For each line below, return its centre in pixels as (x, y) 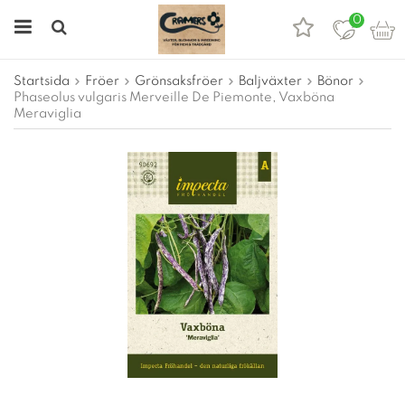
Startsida (42, 81)
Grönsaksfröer (179, 81)
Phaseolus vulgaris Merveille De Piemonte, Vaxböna (174, 98)
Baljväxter (270, 81)
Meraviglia (47, 114)
